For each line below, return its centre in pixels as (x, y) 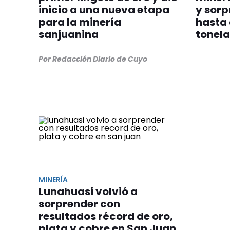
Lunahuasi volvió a (88, 192)
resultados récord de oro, (106, 216)
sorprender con (79, 204)
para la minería (80, 22)
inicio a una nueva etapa (104, 9)
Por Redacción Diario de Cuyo (93, 59)
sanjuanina (69, 34)
